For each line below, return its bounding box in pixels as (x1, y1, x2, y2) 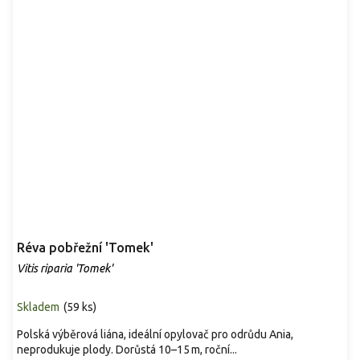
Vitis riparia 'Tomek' (17, 261, 112, 275)
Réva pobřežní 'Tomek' (17, 239, 153, 255)
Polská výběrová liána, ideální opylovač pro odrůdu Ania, (17, 327, 293, 341)
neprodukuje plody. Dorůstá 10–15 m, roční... (17, 342, 237, 356)
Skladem (17, 300, 59, 313)
